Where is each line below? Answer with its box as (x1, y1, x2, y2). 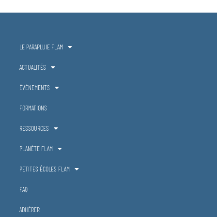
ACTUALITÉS (19, 62, 46, 71)
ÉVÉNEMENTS (19, 83, 50, 92)
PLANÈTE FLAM (19, 144, 53, 153)
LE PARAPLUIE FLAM (19, 42, 63, 51)
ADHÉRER (19, 205, 40, 214)
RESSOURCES (19, 124, 49, 132)
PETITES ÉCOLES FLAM (19, 164, 70, 173)
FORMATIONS (19, 103, 47, 112)
